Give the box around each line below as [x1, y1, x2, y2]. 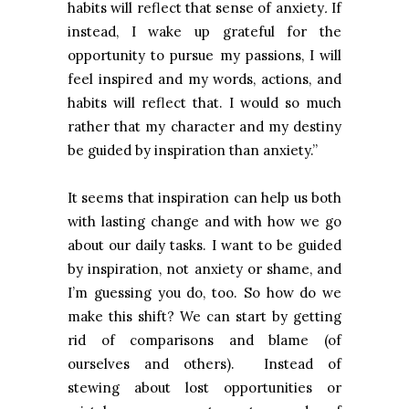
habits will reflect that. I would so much [68, 94, 341, 112]
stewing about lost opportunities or [68, 379, 341, 397]
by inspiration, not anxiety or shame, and [68, 260, 341, 278]
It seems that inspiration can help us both [68, 189, 341, 207]
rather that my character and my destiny [68, 118, 341, 136]
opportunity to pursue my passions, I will [68, 47, 341, 65]
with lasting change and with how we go [68, 213, 341, 231]
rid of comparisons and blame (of [68, 331, 341, 350]
